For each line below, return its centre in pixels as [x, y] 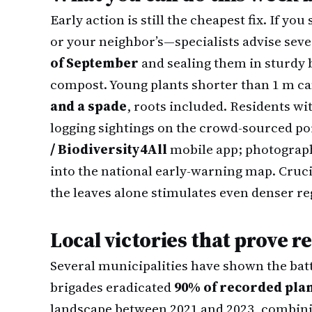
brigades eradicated [112, 287]
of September [94, 63]
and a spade [88, 106]
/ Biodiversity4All [109, 149]
